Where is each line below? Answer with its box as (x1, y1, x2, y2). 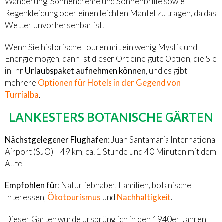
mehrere (5, 77, 38, 88)
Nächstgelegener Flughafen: (5, 134, 110, 145)
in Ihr (5, 65, 25, 76)
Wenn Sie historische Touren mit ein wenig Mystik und (5, 42, 197, 53)
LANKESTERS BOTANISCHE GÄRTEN (9, 110, 213, 125)
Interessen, (5, 192, 47, 203)
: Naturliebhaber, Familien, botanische (57, 180, 191, 191)
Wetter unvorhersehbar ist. (5, 20, 104, 31)
